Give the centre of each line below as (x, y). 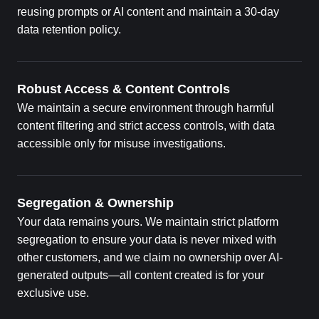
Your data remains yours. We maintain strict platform (148, 222)
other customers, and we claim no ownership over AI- (150, 258)
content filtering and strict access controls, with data (146, 126)
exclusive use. (53, 293)
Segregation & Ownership (95, 203)
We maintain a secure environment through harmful (146, 108)
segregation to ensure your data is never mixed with (147, 240)
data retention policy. (69, 30)
